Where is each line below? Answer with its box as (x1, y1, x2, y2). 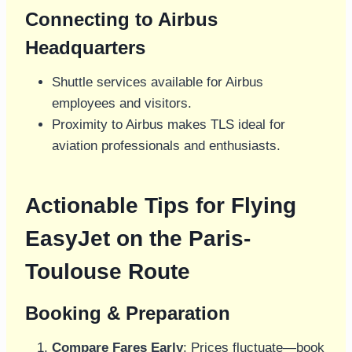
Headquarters (25, 37, 145, 59)
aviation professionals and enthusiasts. (52, 138, 280, 154)
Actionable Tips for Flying (25, 193, 296, 218)
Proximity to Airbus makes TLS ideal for (52, 117, 285, 133)
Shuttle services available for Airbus (52, 75, 263, 90)
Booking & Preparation (25, 302, 230, 324)
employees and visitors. (52, 96, 192, 112)
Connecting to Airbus (25, 9, 218, 31)
